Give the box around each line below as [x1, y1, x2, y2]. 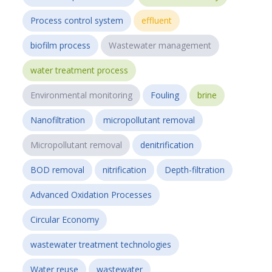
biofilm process [30, 39, 91, 51]
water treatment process [30, 64, 129, 76]
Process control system [30, 14, 124, 26]
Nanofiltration [30, 114, 86, 126]
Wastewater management [109, 39, 212, 51]
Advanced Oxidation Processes [30, 188, 152, 200]
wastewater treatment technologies [30, 238, 172, 250]
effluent [141, 14, 172, 26]
